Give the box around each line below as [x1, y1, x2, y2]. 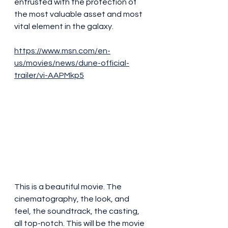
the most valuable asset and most [14, 10, 144, 18]
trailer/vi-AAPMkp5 [14, 71, 84, 79]
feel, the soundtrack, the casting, [14, 207, 141, 216]
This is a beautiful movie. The [14, 183, 123, 191]
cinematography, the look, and [14, 195, 131, 204]
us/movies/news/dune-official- [14, 59, 129, 67]
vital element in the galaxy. [14, 22, 113, 31]
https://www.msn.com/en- [14, 47, 110, 55]
